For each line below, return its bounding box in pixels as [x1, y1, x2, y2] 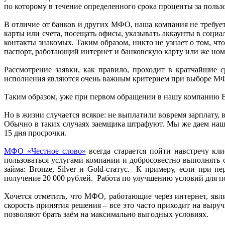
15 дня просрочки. [4, 128, 67, 137]
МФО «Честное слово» [4, 146, 86, 155]
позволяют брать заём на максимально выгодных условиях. [4, 209, 208, 218]
